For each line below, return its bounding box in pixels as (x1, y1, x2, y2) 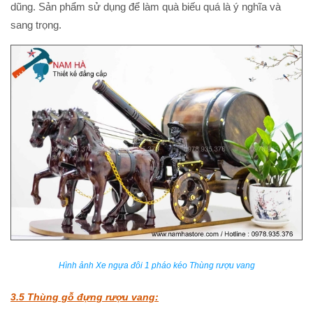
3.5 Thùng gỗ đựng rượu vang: (10, 291, 159, 303)
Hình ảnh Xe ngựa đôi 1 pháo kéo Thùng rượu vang (58, 260, 255, 270)
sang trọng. (10, 19, 61, 31)
